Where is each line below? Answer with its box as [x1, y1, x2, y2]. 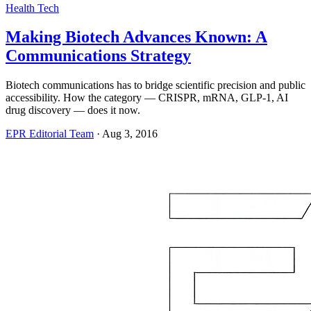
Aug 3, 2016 [102, 128, 158, 140]
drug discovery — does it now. [6, 104, 140, 117]
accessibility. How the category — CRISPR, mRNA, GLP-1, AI [6, 92, 288, 104]
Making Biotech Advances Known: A [6, 28, 267, 47]
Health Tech [6, 1, 59, 14]
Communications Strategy [6, 47, 191, 65]
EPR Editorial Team [6, 128, 94, 140]
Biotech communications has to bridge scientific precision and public [6, 79, 305, 92]
